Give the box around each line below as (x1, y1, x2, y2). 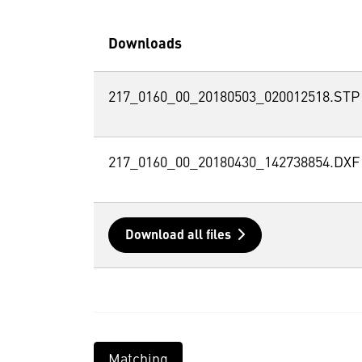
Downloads (107, 37, 182, 53)
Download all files (124, 229, 231, 243)
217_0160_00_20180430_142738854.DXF (107, 156, 360, 171)
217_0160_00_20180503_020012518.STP (107, 90, 360, 106)
